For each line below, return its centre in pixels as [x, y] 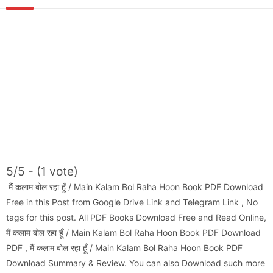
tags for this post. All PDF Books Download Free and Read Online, [136, 217]
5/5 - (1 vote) [42, 171]
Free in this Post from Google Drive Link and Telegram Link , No [132, 202]
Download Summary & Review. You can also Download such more [136, 263]
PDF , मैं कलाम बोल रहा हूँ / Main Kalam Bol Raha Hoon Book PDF [124, 247]
